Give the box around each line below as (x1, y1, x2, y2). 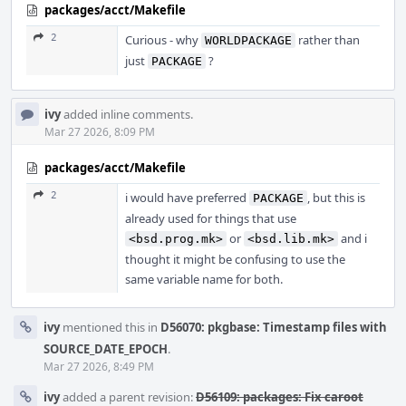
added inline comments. (61, 106, 193, 122)
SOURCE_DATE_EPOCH (43, 341, 168, 357)
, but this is (307, 189, 365, 206)
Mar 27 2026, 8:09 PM (44, 124, 155, 140)
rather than (295, 32, 360, 48)
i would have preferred (125, 189, 249, 206)
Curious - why (125, 32, 201, 48)
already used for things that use (125, 210, 296, 227)
